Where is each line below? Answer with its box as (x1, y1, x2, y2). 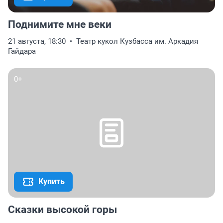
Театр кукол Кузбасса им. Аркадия (76, 37, 198, 46)
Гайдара (8, 47, 36, 56)
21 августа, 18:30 (8, 37, 66, 46)
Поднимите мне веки (8, 18, 111, 31)
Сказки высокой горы (8, 204, 117, 216)
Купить (38, 177, 65, 187)
